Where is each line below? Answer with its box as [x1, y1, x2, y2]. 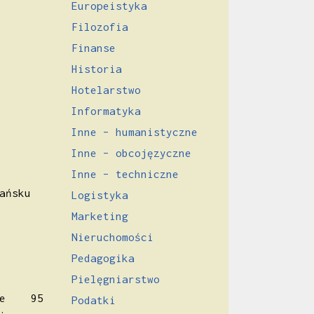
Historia [71, 62, 122, 75]
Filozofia [71, 20, 128, 33]
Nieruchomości [71, 230, 153, 243]
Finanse [71, 41, 116, 54]
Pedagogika [71, 251, 135, 264]
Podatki [71, 293, 116, 306]
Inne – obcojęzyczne [71, 146, 191, 159]
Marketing [71, 209, 128, 222]
